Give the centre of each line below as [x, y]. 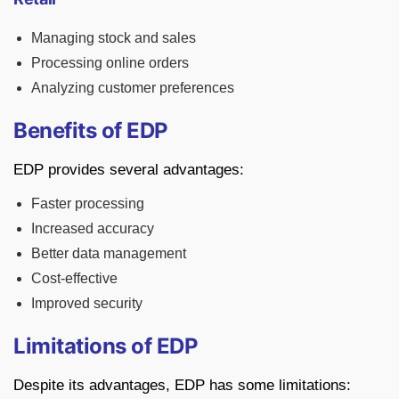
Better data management [109, 254]
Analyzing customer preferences [133, 88]
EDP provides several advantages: [129, 170]
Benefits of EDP [91, 131]
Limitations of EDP [106, 346]
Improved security [87, 304]
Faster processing [88, 204]
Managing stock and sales [114, 38]
